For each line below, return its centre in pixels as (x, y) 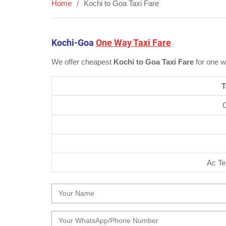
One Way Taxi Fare (133, 42)
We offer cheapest (82, 62)
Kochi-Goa (74, 42)
